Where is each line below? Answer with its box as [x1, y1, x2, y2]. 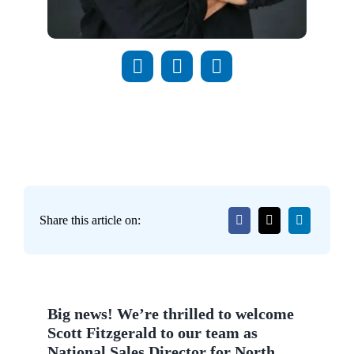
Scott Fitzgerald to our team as [47, 323, 258, 341]
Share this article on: [40, 213, 141, 227]
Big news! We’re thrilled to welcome [47, 304, 294, 322]
